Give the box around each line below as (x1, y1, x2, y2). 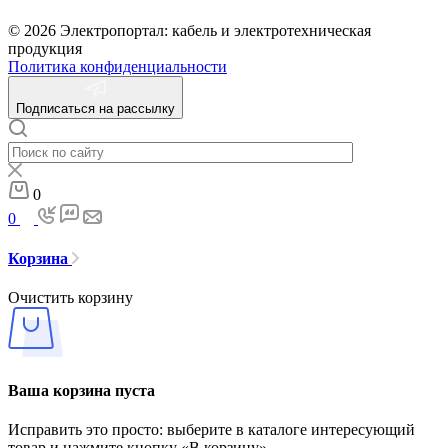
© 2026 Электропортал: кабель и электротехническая (8, 22, 371, 40)
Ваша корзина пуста (8, 382, 155, 400)
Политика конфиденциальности (8, 58, 227, 76)
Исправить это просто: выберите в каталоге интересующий (8, 421, 415, 439)
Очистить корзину (8, 288, 133, 306)
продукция (8, 40, 82, 58)
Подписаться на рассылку (16, 101, 175, 117)
